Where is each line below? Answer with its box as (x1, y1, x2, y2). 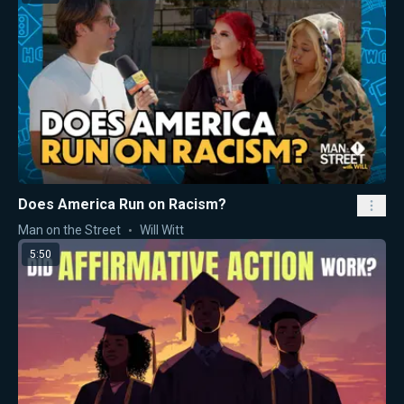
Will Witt (140, 222, 184, 237)
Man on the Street (18, 222, 121, 237)
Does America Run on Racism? (18, 195, 226, 213)
